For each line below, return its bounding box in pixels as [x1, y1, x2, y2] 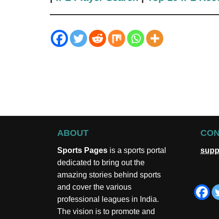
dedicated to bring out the [57, 158, 145, 167]
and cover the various [57, 183, 131, 191]
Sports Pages [57, 146, 108, 154]
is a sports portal [108, 146, 166, 154]
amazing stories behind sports [57, 171, 161, 179]
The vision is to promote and [57, 207, 155, 216]
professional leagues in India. [57, 195, 159, 203]
